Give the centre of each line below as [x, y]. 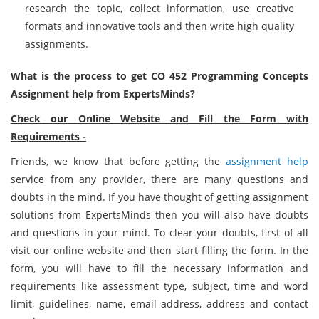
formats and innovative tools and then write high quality [159, 26]
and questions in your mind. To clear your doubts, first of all [159, 232]
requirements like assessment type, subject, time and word [159, 286]
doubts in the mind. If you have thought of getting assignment [159, 197]
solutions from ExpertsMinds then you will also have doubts [159, 215]
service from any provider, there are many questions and [159, 179]
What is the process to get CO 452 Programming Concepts [159, 76]
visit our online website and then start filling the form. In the [159, 250]
